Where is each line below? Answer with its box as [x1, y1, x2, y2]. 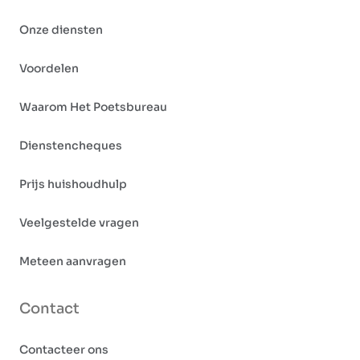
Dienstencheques [19, 138, 122, 153]
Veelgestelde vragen [19, 215, 139, 231]
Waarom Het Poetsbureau [19, 100, 167, 115]
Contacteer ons [19, 342, 108, 358]
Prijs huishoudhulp [19, 177, 127, 192]
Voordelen [19, 61, 79, 76]
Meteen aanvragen [19, 254, 126, 269]
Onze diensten [19, 22, 103, 38]
